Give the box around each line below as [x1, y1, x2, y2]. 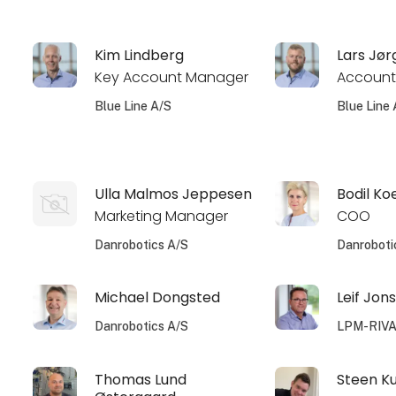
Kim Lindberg [95, 45, 185, 66]
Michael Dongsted [95, 287, 221, 308]
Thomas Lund [95, 369, 187, 390]
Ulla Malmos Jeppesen [95, 184, 253, 205]
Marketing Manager [95, 205, 229, 226]
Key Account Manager [95, 66, 249, 88]
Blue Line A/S [95, 98, 172, 113]
